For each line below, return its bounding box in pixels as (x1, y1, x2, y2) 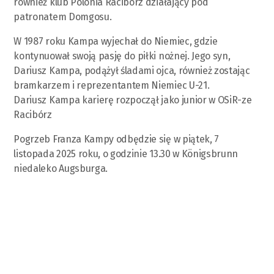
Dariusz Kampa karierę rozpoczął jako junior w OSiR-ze (13, 94, 252, 106)
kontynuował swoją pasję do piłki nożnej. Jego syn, (13, 50, 231, 62)
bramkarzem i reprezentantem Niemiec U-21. (13, 80, 210, 92)
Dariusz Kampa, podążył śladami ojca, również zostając (13, 65, 250, 77)
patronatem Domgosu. (13, 11, 112, 23)
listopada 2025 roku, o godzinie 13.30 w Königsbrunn (13, 148, 239, 160)
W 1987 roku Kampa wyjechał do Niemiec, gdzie (13, 35, 218, 48)
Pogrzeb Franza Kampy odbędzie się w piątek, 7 (13, 133, 220, 146)
